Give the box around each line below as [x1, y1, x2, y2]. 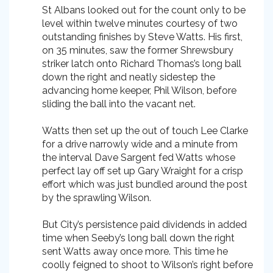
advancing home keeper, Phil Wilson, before [42, 85, 236, 96]
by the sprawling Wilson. [42, 192, 151, 204]
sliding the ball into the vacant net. [42, 98, 196, 110]
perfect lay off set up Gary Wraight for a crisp [42, 165, 243, 177]
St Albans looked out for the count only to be [42, 4, 246, 16]
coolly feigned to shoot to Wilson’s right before [42, 259, 253, 271]
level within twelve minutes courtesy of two [42, 18, 238, 29]
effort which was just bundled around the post [42, 179, 247, 190]
